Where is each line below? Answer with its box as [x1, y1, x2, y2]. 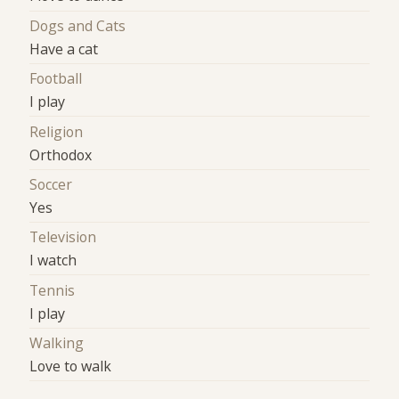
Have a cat [29, 38, 99, 59]
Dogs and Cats [29, 15, 126, 36]
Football [29, 69, 83, 89]
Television [29, 227, 97, 248]
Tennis [29, 280, 76, 300]
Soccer [29, 174, 73, 194]
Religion [29, 121, 84, 142]
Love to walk [29, 355, 112, 376]
